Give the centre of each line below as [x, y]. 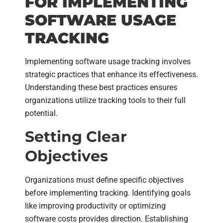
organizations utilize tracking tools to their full [105, 100]
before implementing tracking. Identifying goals [108, 193]
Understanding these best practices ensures [101, 87]
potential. [41, 113]
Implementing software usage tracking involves [108, 61]
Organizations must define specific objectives [104, 180]
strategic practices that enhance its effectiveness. [111, 74]
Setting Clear [76, 136]
